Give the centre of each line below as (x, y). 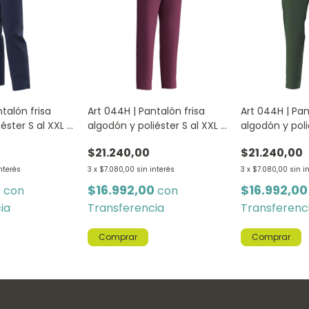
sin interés (155, 170)
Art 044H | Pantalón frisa (146, 111)
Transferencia (126, 208)
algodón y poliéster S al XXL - (157, 126)
